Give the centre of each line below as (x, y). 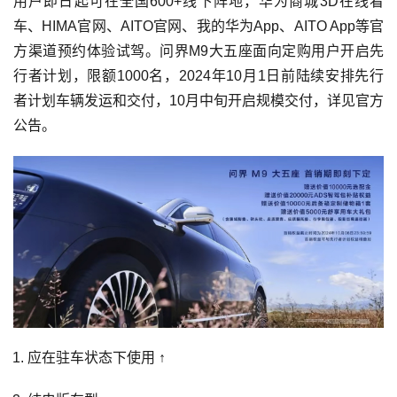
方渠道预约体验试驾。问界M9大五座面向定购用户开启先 (198, 51)
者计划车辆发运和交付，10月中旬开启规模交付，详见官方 (198, 100)
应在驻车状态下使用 (93, 357)
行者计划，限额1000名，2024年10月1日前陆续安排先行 (198, 75)
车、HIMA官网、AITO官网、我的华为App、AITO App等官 (198, 26)
